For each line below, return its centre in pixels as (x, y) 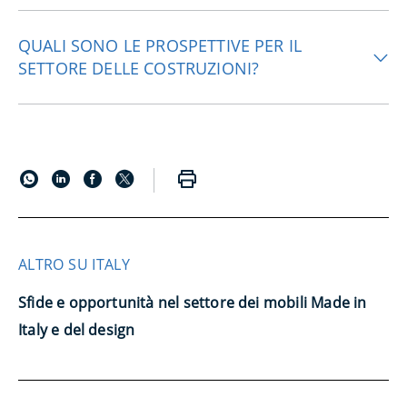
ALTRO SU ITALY (74, 264)
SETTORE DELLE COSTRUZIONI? (139, 68)
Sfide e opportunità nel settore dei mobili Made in (193, 303)
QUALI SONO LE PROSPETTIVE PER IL (160, 45)
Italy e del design (77, 330)
